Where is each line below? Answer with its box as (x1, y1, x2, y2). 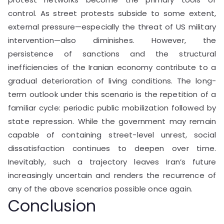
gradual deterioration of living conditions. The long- (8, 75, 216, 86)
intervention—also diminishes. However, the (8, 34, 216, 45)
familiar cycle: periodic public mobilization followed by (8, 102, 216, 113)
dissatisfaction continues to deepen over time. (8, 142, 216, 153)
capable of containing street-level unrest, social (8, 129, 216, 140)
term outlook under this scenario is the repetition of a (8, 88, 216, 99)
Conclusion (8, 194, 96, 217)
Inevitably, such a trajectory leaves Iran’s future (8, 156, 216, 167)
